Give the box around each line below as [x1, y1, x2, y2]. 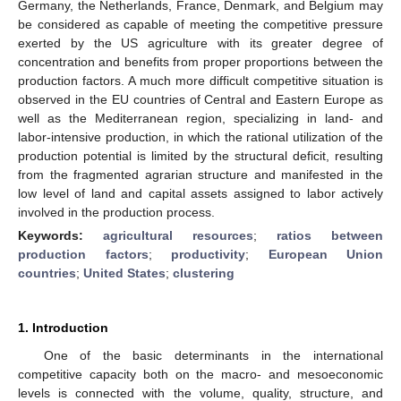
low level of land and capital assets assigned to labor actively [18, 185, 383, 200]
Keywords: [18, 227, 103, 243]
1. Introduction [18, 320, 108, 335]
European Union [268, 246, 383, 261]
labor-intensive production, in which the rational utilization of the [18, 129, 383, 144]
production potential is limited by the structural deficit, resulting [18, 148, 383, 163]
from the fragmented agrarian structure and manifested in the [18, 166, 383, 182]
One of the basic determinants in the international [43, 347, 383, 363]
